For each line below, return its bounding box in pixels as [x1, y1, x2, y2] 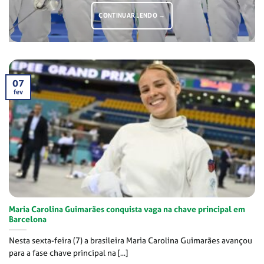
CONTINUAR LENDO [98, 11, 159, 20]
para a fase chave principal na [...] [9, 247, 128, 259]
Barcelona [9, 214, 47, 225]
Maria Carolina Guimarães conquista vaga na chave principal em [9, 204, 245, 215]
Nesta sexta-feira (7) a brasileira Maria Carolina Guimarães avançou [9, 235, 252, 246]
